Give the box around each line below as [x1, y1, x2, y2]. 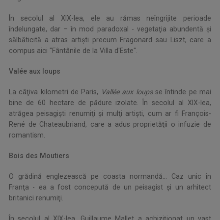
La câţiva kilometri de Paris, [9, 88, 101, 96]
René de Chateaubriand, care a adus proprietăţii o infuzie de [9, 120, 211, 129]
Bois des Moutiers [9, 152, 69, 160]
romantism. [9, 131, 45, 139]
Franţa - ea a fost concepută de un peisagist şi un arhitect [9, 183, 211, 192]
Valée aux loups [9, 67, 60, 76]
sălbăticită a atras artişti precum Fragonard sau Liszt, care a [9, 36, 211, 44]
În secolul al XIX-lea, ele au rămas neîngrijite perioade [9, 14, 211, 23]
